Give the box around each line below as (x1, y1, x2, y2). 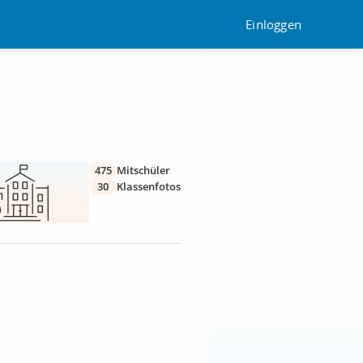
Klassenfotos (117, 179, 181, 194)
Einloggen (246, 15, 301, 32)
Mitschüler (117, 163, 170, 177)
